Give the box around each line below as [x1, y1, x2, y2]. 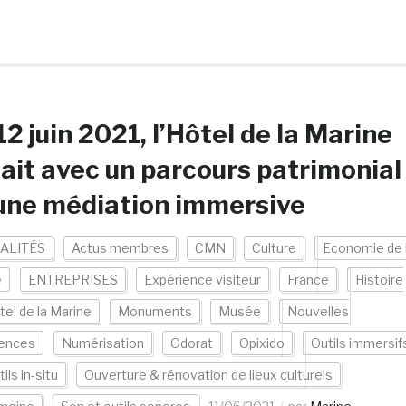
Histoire [354, 272, 403, 287]
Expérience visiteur [143, 272, 261, 287]
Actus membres [71, 240, 169, 256]
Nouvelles [286, 304, 349, 319]
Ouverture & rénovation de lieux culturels [83, 367, 333, 382]
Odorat [169, 335, 213, 351]
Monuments [117, 304, 192, 319]
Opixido [238, 335, 285, 351]
